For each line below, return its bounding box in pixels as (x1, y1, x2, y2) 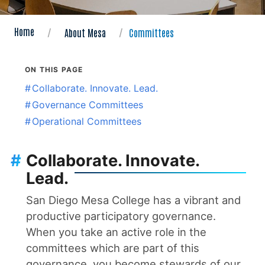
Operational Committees (32, 115, 141, 127)
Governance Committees (32, 98, 143, 111)
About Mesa (64, 26, 106, 38)
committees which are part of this (26, 241, 199, 254)
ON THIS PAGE (25, 64, 83, 74)
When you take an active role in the (26, 225, 206, 238)
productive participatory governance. (26, 209, 216, 222)
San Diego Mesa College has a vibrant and (26, 193, 241, 206)
